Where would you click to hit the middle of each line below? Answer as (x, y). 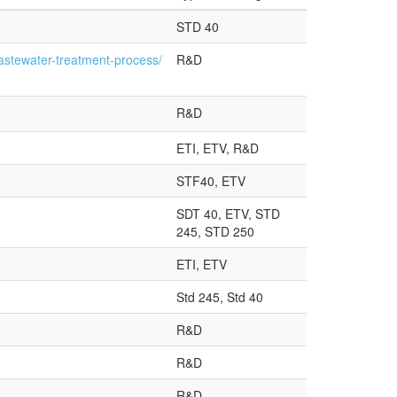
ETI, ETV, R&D (218, 148)
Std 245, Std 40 (220, 297)
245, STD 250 (215, 231)
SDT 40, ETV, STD (228, 214)
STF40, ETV (211, 181)
